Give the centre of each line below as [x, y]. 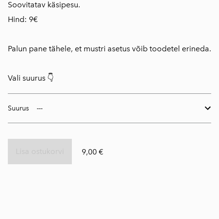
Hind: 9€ [23, 19]
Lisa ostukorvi [40, 151]
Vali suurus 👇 [31, 78]
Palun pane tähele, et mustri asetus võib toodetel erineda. [109, 49]
